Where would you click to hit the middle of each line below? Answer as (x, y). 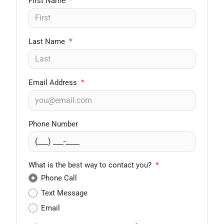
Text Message (64, 193)
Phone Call (59, 178)
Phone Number (53, 124)
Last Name (47, 42)
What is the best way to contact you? (90, 165)
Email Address (53, 83)
